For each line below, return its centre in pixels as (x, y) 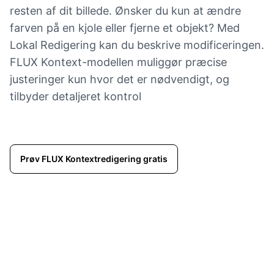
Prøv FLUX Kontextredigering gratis (94, 159)
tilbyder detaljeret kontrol (76, 97)
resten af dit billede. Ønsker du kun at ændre (125, 11)
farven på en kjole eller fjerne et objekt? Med (125, 28)
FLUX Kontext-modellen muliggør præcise (118, 62)
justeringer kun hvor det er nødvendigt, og (120, 80)
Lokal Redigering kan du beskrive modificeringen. (137, 45)
